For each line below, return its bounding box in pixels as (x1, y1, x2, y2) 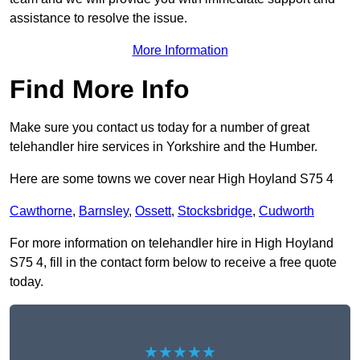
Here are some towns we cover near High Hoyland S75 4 (10, 172, 333, 186)
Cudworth (259, 204, 314, 219)
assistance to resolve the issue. (10, 11, 187, 26)
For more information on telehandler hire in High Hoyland (10, 236, 333, 251)
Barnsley (79, 204, 129, 219)
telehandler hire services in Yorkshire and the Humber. (10, 140, 317, 154)
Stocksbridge (178, 204, 252, 219)
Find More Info (10, 75, 190, 104)
